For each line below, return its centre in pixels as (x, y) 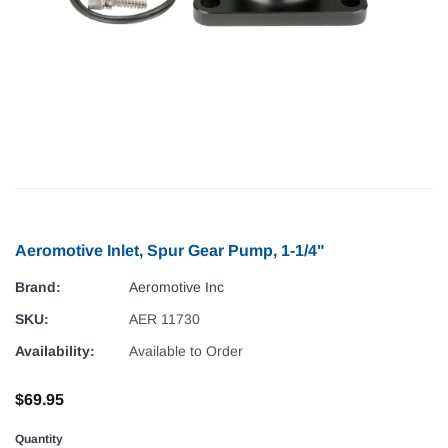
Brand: (38, 287)
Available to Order (186, 351)
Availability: (55, 351)
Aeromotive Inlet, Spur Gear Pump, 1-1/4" (170, 251)
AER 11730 (164, 319)
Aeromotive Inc (176, 287)
